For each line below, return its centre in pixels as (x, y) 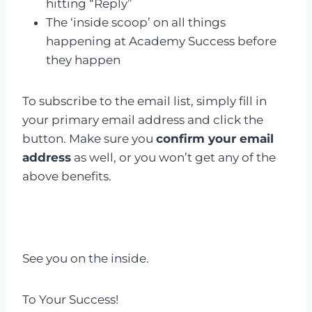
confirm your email (215, 139)
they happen (83, 60)
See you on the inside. (86, 258)
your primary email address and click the (143, 120)
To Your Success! (70, 299)
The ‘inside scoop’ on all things (136, 22)
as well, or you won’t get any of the (173, 157)
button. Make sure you (89, 139)
